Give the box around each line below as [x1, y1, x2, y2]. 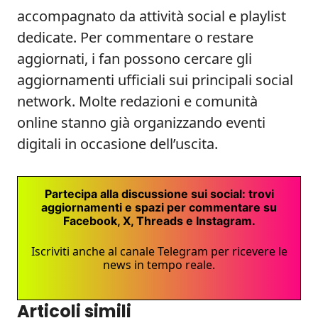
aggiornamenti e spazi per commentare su [41, 200, 277, 214]
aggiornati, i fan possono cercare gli [17, 49, 252, 68]
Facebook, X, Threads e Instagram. [62, 214, 256, 228]
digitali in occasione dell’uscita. [17, 134, 218, 153]
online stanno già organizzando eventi [17, 113, 265, 132]
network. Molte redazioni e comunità [17, 92, 258, 111]
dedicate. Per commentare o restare [17, 28, 253, 47]
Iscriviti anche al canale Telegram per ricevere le [31, 243, 287, 259]
